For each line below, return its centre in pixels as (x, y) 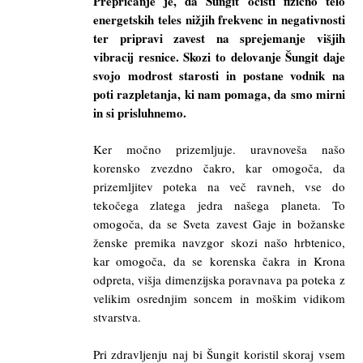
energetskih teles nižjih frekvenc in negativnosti (219, 19)
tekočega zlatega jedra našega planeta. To (219, 205)
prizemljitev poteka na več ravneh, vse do (219, 187)
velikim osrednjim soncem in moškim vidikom (219, 299)
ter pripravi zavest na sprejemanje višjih (219, 38)
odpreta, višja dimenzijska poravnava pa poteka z (219, 280)
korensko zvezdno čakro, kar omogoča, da (219, 168)
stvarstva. (117, 317)
